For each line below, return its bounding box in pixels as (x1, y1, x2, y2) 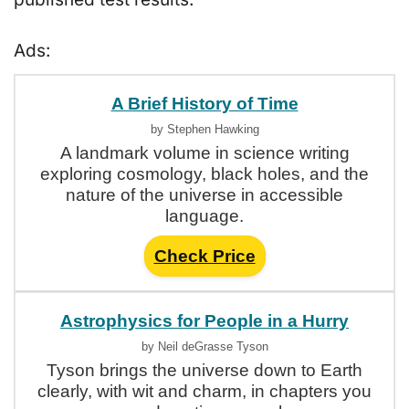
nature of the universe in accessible (66, 185, 343, 204)
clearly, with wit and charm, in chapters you (37, 382, 372, 401)
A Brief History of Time (110, 94, 299, 113)
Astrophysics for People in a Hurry (60, 311, 349, 330)
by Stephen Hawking (150, 122, 259, 136)
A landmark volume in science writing (59, 143, 350, 163)
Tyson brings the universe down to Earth (47, 361, 362, 380)
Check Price (153, 246, 256, 266)
